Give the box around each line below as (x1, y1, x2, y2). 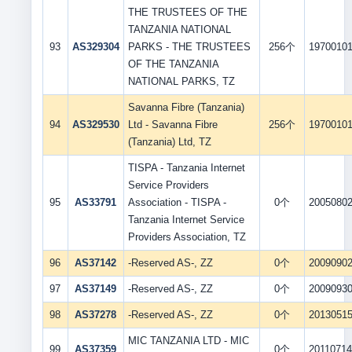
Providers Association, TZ (127, 231, 246, 243)
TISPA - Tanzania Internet (127, 162, 245, 174)
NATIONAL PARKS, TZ (127, 75, 235, 87)
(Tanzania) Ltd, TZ (127, 136, 211, 148)
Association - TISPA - (127, 196, 226, 208)
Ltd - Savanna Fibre (127, 119, 218, 130)
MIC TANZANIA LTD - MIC (127, 335, 249, 346)
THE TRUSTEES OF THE (127, 6, 247, 18)
